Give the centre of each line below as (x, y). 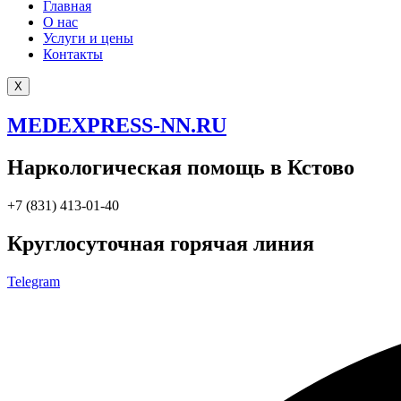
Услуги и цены (88, 38)
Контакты (73, 54)
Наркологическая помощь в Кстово (181, 167)
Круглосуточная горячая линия (161, 243)
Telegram (34, 281)
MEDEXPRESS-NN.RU (117, 125)
